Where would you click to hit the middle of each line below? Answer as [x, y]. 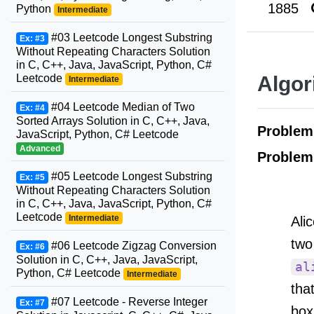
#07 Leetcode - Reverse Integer [128, 302]
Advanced [40, 149]
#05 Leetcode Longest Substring [130, 176]
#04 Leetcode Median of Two [121, 107]
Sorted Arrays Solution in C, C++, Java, [113, 121]
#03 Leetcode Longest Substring [130, 37]
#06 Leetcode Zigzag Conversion [132, 246]
